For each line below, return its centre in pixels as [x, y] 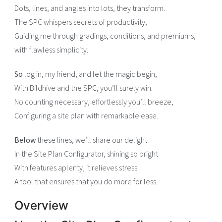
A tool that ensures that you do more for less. [86, 182]
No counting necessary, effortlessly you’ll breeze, [94, 102]
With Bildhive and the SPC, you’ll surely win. [84, 88]
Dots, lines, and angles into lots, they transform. [90, 8]
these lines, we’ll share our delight [92, 140]
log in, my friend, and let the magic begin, [90, 74]
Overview [42, 206]
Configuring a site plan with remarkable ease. [86, 116]
